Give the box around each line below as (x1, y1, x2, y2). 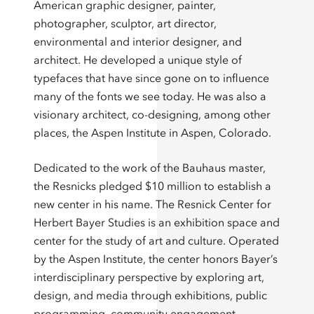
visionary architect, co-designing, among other (34, 107, 271, 121)
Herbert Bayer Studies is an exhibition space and (34, 214, 280, 229)
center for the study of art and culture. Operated (34, 233, 279, 247)
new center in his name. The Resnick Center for (34, 196, 271, 211)
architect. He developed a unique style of (34, 52, 242, 67)
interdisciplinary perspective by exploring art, (34, 269, 264, 284)
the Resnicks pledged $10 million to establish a (34, 178, 271, 193)
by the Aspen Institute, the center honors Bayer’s (34, 251, 278, 266)
